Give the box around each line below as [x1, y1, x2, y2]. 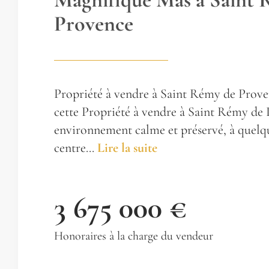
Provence [54, 11, 133, 37]
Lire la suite [97, 140, 157, 156]
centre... [54, 140, 97, 156]
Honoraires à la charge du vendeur [54, 229, 213, 243]
